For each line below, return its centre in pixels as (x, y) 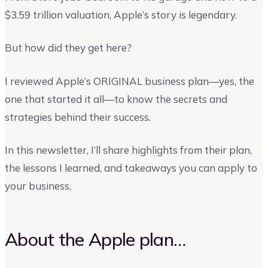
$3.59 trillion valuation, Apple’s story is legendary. (121, 14)
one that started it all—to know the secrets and (116, 99)
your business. (38, 186)
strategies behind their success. (78, 117)
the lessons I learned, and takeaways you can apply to (131, 168)
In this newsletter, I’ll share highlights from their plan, (128, 150)
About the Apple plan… (95, 240)
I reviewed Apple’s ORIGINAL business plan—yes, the (130, 81)
